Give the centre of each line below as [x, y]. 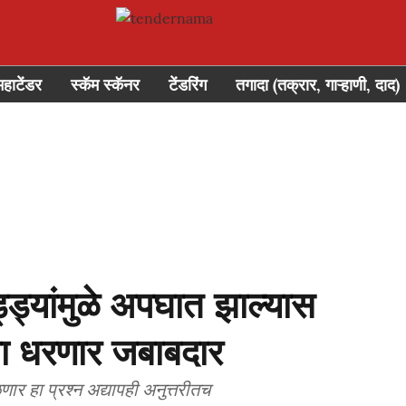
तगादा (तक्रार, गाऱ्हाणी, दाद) [318, 84]
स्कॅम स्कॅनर [105, 84]
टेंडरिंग [188, 84]
